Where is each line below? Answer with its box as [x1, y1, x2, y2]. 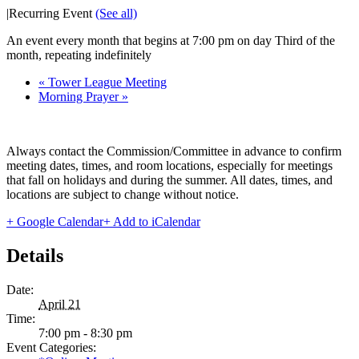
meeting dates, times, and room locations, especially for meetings [6, 158, 333, 172]
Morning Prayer [38, 89, 122, 103]
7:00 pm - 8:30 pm [38, 325, 132, 340]
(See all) [95, 6, 137, 20]
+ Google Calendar [6, 214, 103, 228]
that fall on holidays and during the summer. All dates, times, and [6, 172, 333, 187]
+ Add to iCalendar [103, 214, 200, 228]
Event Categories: [6, 340, 96, 354]
